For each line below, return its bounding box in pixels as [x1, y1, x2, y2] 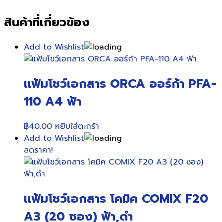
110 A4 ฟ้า [24, 93, 81, 111]
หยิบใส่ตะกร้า [55, 120, 99, 133]
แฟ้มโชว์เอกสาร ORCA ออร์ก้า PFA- [24, 75, 217, 93]
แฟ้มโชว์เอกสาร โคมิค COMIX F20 [24, 190, 208, 208]
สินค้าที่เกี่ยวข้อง [4, 13, 90, 32]
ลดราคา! [24, 144, 53, 157]
